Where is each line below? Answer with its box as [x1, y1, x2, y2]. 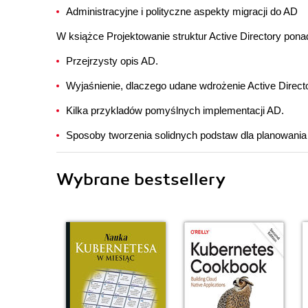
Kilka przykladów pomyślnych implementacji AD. [66, 104, 284, 116]
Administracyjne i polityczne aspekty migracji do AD [66, 5, 298, 17]
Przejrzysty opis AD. [66, 55, 158, 67]
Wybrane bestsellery [56, 169, 225, 190]
